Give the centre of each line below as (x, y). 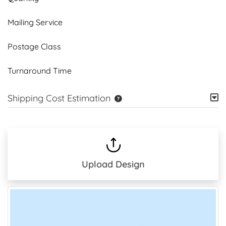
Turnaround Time (40, 70)
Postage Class (34, 46)
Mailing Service (35, 22)
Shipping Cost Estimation (59, 98)
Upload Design (113, 164)
